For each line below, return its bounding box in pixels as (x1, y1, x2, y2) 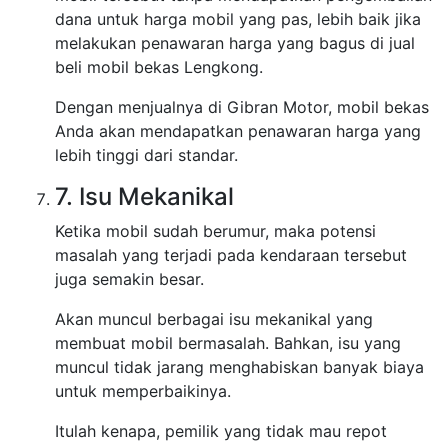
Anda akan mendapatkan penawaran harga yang (55, 121, 421, 142)
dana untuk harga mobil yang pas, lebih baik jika (55, 9, 421, 30)
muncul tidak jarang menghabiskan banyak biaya (55, 357, 424, 378)
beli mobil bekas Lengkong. (55, 57, 263, 78)
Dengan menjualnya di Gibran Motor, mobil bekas (55, 97, 429, 118)
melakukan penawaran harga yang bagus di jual (55, 33, 415, 54)
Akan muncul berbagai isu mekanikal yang (55, 309, 373, 330)
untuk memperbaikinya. (55, 381, 231, 402)
